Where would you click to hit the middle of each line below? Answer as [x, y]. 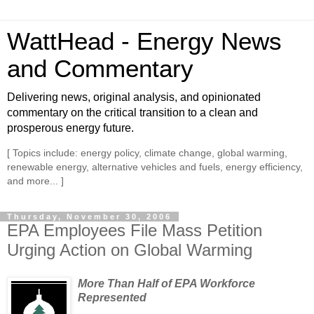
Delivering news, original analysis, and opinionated [134, 97]
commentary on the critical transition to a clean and [132, 112]
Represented [112, 297]
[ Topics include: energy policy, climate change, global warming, [147, 153]
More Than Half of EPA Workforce [166, 283]
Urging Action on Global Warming [130, 250]
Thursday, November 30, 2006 [89, 216]
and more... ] [35, 181]
